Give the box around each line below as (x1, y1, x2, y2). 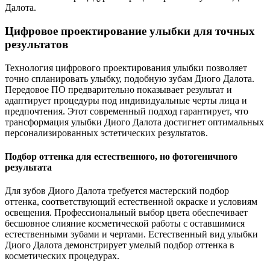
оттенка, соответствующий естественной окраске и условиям (5, 196, 257, 207)
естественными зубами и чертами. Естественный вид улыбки (5, 229, 258, 240)
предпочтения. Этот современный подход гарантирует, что (5, 105, 248, 116)
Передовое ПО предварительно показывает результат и (5, 84, 232, 95)
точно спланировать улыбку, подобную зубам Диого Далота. (5, 73, 254, 84)
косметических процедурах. (5, 251, 119, 262)
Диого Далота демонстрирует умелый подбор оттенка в (5, 240, 234, 251)
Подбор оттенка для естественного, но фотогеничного (5, 151, 237, 162)
